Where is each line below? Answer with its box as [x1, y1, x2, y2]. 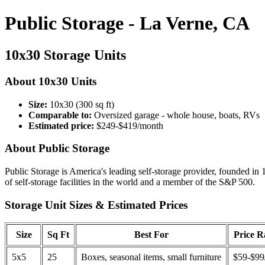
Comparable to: [28, 109, 92, 120]
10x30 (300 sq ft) [47, 99, 114, 109]
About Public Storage [5, 142, 109, 155]
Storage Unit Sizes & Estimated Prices [5, 198, 188, 211]
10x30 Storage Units [5, 47, 126, 63]
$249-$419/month [94, 120, 163, 131]
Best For [134, 230, 169, 240]
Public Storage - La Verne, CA [5, 12, 250, 34]
